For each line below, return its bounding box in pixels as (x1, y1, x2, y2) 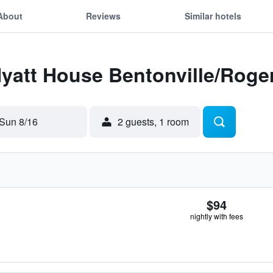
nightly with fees (190, 211, 243, 221)
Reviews (86, 9, 121, 22)
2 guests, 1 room (118, 115, 189, 129)
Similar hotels (184, 9, 241, 22)
